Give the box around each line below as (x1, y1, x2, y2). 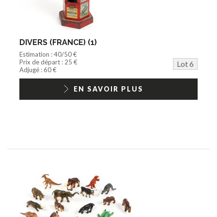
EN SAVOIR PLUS (74, 84, 143, 93)
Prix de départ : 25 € (19, 58, 77, 66)
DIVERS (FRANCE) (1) (19, 37, 97, 47)
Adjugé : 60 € (19, 65, 57, 74)
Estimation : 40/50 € (19, 50, 77, 58)
